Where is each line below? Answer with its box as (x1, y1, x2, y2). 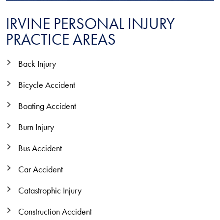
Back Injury (18, 58, 56, 69)
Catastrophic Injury (18, 185, 82, 196)
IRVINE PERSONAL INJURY (6, 14, 175, 33)
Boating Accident (18, 100, 76, 111)
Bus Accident (18, 142, 62, 154)
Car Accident (18, 164, 63, 175)
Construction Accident (18, 206, 92, 217)
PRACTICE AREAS (6, 29, 116, 49)
